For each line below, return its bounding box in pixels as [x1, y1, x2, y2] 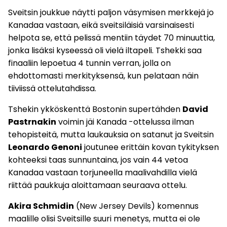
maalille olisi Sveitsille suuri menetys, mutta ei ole [8, 213, 200, 225]
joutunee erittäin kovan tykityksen [82, 141, 219, 154]
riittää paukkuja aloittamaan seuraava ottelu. [8, 179, 187, 192]
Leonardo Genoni [8, 141, 82, 154]
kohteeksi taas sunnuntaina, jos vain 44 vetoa [8, 154, 188, 166]
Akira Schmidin [8, 200, 74, 212]
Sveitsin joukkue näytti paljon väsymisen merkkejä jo [8, 7, 214, 19]
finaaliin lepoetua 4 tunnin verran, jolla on [8, 57, 171, 69]
